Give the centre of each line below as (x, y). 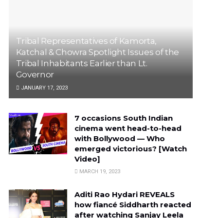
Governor (35, 74)
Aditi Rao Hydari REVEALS (124, 194)
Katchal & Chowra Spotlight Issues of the (98, 52)
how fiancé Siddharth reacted (133, 204)
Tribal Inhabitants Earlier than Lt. (82, 63)
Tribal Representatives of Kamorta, (86, 41)
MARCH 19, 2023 (99, 171)
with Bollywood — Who (119, 138)
